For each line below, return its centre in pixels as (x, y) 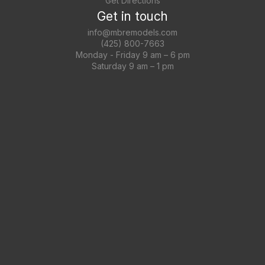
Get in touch (132, 16)
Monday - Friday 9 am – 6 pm (132, 55)
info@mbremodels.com (132, 32)
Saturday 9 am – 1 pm (132, 66)
